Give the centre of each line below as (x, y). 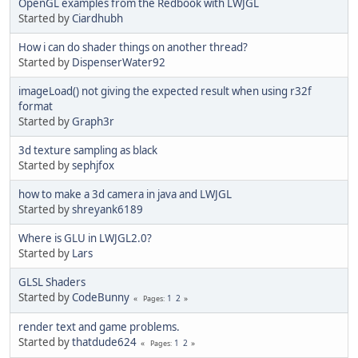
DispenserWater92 (119, 62)
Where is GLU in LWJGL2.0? (85, 238)
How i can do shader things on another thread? (133, 47)
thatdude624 (104, 342)
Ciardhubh (97, 18)
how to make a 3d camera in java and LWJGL (125, 194)
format (36, 106)
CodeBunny (101, 297)
